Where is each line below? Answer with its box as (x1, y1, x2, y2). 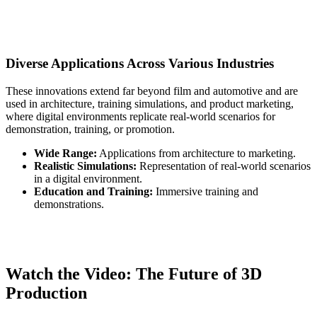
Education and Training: (34, 185, 153, 197)
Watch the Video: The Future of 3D (6, 264, 262, 283)
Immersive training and (153, 185, 258, 197)
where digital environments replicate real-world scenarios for (6, 110, 275, 122)
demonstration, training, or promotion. (6, 123, 175, 135)
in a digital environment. (34, 173, 142, 185)
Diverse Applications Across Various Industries (6, 56, 274, 71)
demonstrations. (34, 198, 104, 210)
